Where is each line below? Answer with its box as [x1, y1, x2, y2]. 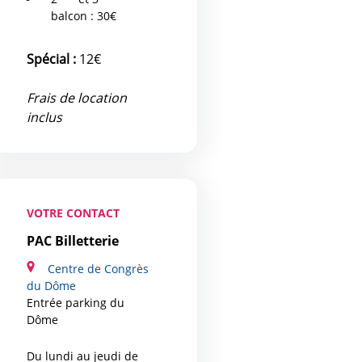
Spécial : [27, 49, 80, 68]
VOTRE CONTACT [27, 204, 120, 221]
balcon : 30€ [51, 7, 117, 23]
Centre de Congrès [47, 260, 149, 276]
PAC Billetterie [27, 231, 120, 250]
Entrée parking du [27, 294, 125, 310]
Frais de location [27, 88, 128, 107]
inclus [27, 107, 63, 126]
